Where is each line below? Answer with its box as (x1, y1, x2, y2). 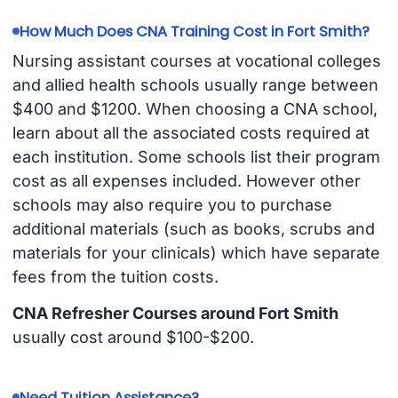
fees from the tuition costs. (12, 267, 219, 287)
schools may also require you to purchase (12, 195, 332, 215)
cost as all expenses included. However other (12, 171, 361, 191)
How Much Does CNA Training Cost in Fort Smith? (19, 20, 370, 42)
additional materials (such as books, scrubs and (12, 219, 375, 239)
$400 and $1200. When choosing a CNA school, (12, 99, 378, 119)
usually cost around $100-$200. (12, 327, 254, 346)
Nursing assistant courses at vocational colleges (12, 52, 381, 71)
